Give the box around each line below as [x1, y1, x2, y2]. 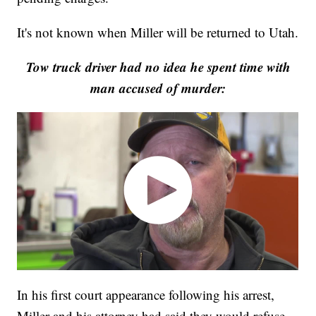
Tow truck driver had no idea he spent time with [25, 57, 291, 77]
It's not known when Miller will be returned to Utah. [17, 23, 299, 42]
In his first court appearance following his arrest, [17, 285, 275, 303]
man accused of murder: [90, 78, 226, 98]
